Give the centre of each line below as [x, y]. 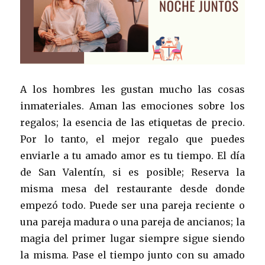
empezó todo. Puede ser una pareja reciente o [132, 206]
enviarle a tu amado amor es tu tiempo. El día [132, 156]
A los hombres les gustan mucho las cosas [132, 90]
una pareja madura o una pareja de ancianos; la [132, 222]
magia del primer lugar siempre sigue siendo [132, 239]
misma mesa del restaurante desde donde [132, 189]
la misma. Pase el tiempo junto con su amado [132, 255]
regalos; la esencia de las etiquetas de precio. [132, 123]
